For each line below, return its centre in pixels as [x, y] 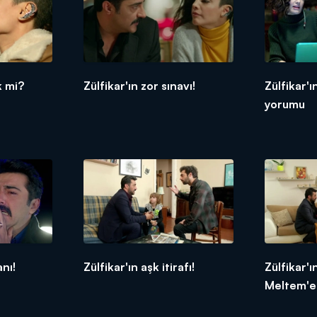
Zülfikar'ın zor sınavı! [139, 85]
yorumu [285, 104]
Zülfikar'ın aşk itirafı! [139, 266]
